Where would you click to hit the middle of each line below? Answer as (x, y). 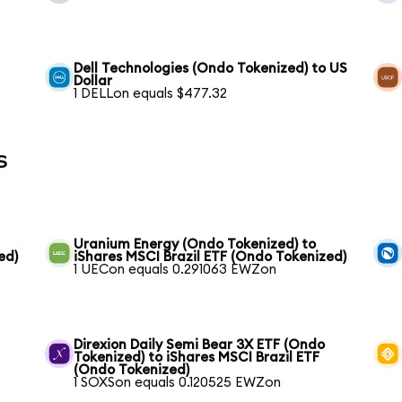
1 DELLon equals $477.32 (151, 93)
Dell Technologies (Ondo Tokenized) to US (211, 68)
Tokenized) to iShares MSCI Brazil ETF (197, 357)
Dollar (93, 81)
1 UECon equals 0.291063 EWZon (175, 269)
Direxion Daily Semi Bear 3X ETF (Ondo (200, 345)
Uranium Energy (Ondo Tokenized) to (195, 244)
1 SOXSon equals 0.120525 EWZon (178, 382)
